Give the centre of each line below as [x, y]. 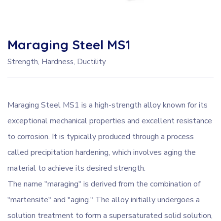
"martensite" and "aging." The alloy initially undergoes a [104, 200]
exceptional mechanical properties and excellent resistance [110, 121]
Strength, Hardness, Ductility [57, 62]
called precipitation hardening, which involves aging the [102, 153]
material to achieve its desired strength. [76, 168]
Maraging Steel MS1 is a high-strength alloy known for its [108, 105]
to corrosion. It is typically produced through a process [101, 137]
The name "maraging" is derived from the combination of [104, 184]
